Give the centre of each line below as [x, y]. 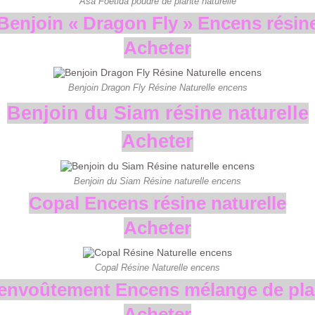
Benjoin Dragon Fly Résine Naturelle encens [157, 88]
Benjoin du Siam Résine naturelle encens [157, 182]
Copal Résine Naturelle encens [157, 268]
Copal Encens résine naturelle [157, 204]
